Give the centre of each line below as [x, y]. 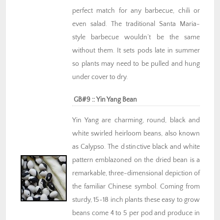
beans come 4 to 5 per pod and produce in [136, 213]
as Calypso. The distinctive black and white [136, 147]
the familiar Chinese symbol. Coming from [136, 187]
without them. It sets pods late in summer [136, 51]
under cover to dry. [100, 77]
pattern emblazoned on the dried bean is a [136, 160]
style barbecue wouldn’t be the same [136, 38]
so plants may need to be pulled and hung [136, 64]
